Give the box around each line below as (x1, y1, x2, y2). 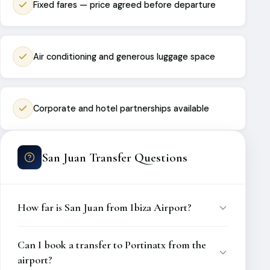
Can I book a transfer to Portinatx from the (17, 238, 206, 251)
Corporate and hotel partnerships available (33, 103, 209, 114)
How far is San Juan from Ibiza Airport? (17, 201, 192, 214)
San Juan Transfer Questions (42, 149, 187, 165)
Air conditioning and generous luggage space (33, 51, 215, 62)
